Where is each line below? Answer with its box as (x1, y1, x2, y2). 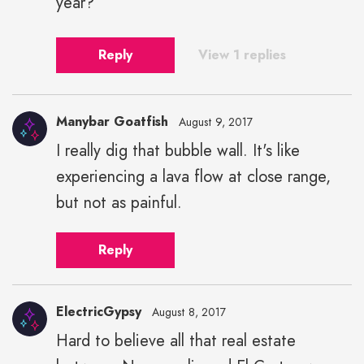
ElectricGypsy (56, 301, 141, 321)
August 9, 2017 (179, 113, 253, 130)
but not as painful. (56, 190, 182, 214)
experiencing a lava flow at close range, (56, 164, 331, 188)
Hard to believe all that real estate (56, 328, 296, 353)
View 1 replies (198, 45, 286, 64)
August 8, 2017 (152, 303, 226, 320)
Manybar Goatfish (56, 111, 168, 131)
